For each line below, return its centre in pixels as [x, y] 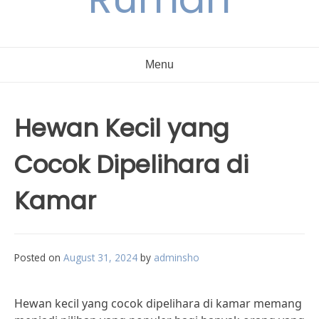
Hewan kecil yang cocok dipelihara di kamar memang [158, 303]
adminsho [177, 257]
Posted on [39, 257]
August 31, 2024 [100, 257]
